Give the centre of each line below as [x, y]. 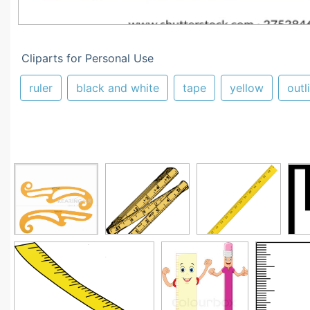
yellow [247, 88]
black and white [118, 88]
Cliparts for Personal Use [88, 58]
